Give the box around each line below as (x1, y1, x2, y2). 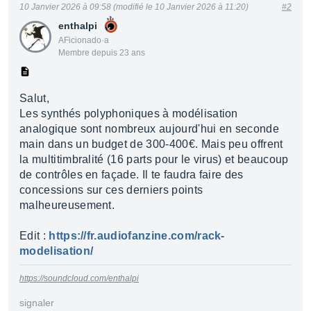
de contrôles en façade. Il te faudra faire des (19, 169, 244, 180)
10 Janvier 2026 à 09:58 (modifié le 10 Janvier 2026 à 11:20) (19, 2, 249, 12)
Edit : (19, 230, 49, 242)
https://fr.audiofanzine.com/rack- (49, 230, 225, 242)
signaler (19, 297, 54, 308)
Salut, (19, 92, 49, 104)
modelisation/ (19, 245, 94, 257)
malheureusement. (19, 199, 115, 211)
